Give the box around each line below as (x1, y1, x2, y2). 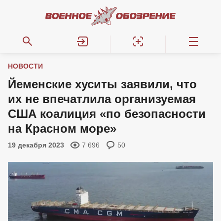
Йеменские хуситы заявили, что (8, 77, 197, 91)
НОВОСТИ (8, 62, 43, 70)
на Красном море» (8, 122, 116, 135)
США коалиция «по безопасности (8, 107, 206, 120)
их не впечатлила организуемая (8, 92, 196, 106)
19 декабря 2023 (8, 141, 64, 149)
